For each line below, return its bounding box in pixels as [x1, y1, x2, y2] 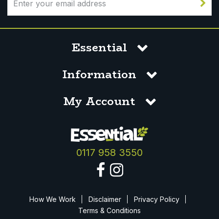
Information [62, 66, 136, 83]
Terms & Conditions [78, 206, 141, 215]
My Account [63, 93, 135, 110]
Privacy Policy [134, 195, 179, 204]
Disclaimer [88, 195, 121, 204]
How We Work [29, 195, 76, 204]
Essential [71, 39, 127, 56]
